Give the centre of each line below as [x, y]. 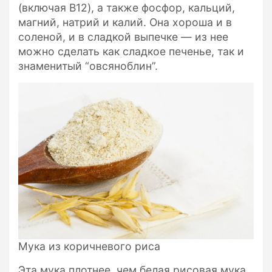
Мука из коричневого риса [89, 246]
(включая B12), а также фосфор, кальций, [127, 8]
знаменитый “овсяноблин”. [88, 66]
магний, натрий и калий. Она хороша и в [125, 22]
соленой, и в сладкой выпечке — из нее [123, 37]
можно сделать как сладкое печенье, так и [131, 52]
